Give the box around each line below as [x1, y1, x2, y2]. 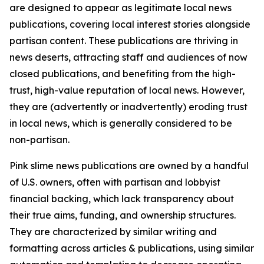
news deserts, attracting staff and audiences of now [9, 51, 247, 63]
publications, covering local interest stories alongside [9, 18, 250, 30]
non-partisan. [9, 134, 70, 146]
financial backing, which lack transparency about [9, 193, 234, 204]
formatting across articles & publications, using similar [9, 242, 254, 254]
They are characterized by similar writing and [9, 226, 217, 237]
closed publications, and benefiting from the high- [9, 68, 236, 80]
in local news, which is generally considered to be [9, 117, 232, 129]
